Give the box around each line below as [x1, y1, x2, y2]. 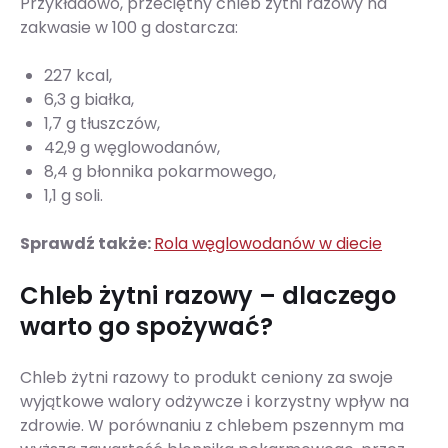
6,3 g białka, [44, 88, 134, 112]
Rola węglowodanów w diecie [154, 232, 382, 256]
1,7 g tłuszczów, [44, 112, 160, 136]
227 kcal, [44, 64, 112, 88]
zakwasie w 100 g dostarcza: [20, 16, 238, 40]
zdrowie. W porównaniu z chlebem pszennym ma [20, 414, 404, 438]
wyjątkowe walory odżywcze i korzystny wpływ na [20, 390, 409, 414]
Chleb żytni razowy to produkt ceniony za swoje [20, 366, 393, 390]
